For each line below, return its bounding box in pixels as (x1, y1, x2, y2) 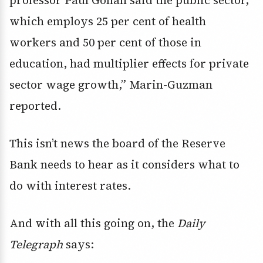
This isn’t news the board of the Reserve (9, 136, 225, 151)
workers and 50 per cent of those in (9, 35, 201, 50)
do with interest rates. (9, 178, 131, 194)
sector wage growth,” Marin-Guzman (9, 77, 213, 93)
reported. (9, 98, 61, 114)
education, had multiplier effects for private (9, 56, 249, 72)
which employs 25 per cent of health (9, 14, 206, 29)
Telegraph (9, 237, 66, 252)
